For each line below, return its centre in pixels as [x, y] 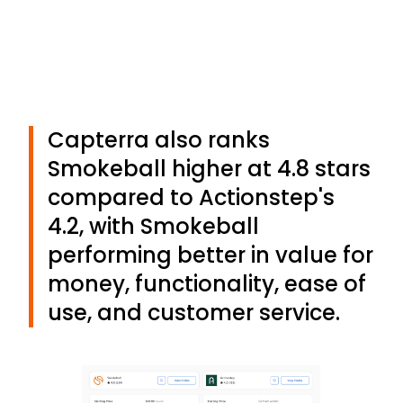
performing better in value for [210, 255]
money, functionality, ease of [207, 283]
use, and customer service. [194, 312]
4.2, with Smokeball [153, 226]
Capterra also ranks [159, 139]
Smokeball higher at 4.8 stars [209, 168]
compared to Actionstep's [191, 197]
